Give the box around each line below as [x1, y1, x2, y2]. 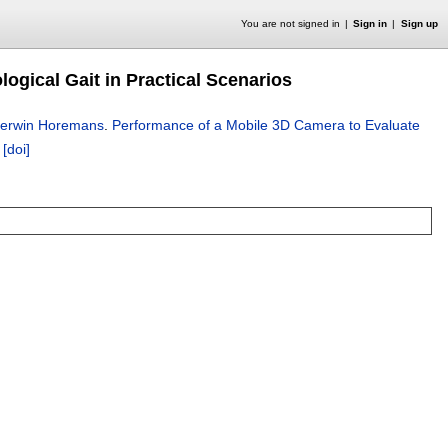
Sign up [400, 18, 438, 29]
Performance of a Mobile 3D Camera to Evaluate [112, 117, 420, 133]
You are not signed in [240, 18, 340, 29]
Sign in [353, 18, 388, 29]
